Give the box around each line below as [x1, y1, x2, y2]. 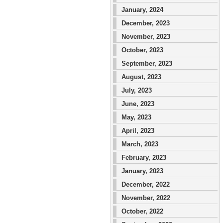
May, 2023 [121, 113, 151, 121]
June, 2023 [121, 100, 154, 108]
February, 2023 [121, 154, 166, 161]
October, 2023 [121, 46, 163, 54]
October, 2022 [121, 208, 163, 215]
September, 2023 [121, 60, 172, 67]
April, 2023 [121, 127, 154, 134]
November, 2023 [121, 33, 170, 40]
